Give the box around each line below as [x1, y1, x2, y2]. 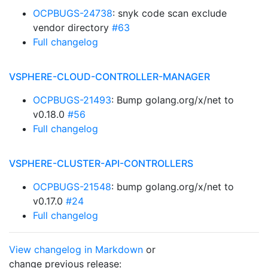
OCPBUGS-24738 [33, 7, 112, 19]
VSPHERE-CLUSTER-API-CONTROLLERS [9, 157, 193, 169]
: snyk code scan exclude [112, 7, 227, 19]
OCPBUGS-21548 [33, 181, 111, 193]
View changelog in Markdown [9, 243, 143, 255]
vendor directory [33, 22, 112, 33]
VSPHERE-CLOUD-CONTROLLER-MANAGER [9, 71, 210, 83]
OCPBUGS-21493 [33, 94, 111, 106]
